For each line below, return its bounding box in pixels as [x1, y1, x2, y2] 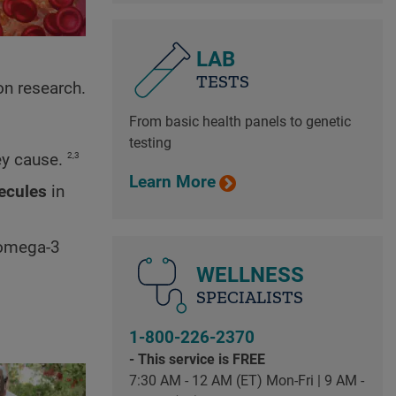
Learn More [128, 172, 216, 193]
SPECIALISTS [195, 286, 303, 308]
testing [128, 134, 171, 152]
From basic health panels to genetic [128, 113, 351, 131]
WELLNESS [195, 262, 304, 287]
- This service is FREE [128, 350, 265, 368]
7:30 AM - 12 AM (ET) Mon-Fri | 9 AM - [128, 371, 364, 389]
